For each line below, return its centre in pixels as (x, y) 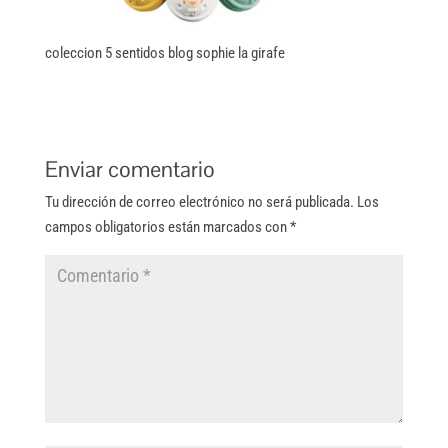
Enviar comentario (129, 169)
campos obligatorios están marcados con (167, 227)
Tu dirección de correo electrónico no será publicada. (199, 202)
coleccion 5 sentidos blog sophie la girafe (164, 53)
